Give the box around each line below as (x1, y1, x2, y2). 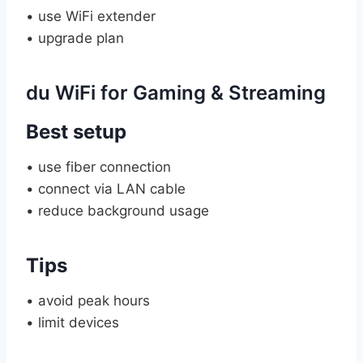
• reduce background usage (26, 202, 209, 219)
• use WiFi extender (26, 7, 156, 24)
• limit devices (26, 314, 119, 331)
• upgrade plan (26, 29, 124, 46)
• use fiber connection (26, 158, 171, 175)
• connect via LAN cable (26, 180, 186, 197)
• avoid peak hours (26, 292, 150, 309)
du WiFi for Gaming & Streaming (26, 80, 326, 105)
